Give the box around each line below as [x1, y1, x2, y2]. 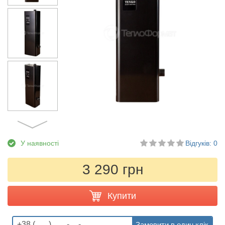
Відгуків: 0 [185, 139, 217, 147]
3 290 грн [82, 161, 143, 177]
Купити [107, 190, 136, 201]
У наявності [21, 139, 59, 147]
